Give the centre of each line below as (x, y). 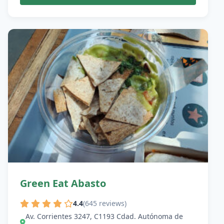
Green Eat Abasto (63, 183)
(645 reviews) (105, 203)
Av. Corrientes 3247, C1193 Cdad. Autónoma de (104, 216)
